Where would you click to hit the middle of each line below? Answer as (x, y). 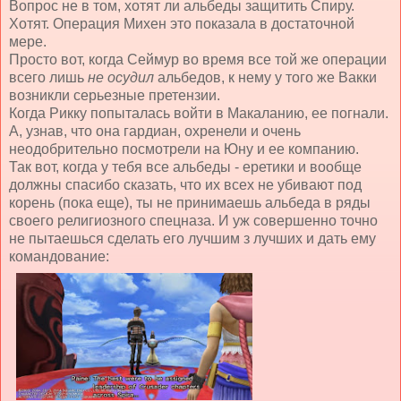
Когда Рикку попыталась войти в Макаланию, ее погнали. (199, 113)
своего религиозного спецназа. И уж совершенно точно (193, 220)
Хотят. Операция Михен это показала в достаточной (182, 23)
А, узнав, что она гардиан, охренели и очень (155, 131)
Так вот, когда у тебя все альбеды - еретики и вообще (185, 166)
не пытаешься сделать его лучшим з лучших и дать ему (192, 238)
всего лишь (48, 77)
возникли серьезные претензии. (115, 95)
